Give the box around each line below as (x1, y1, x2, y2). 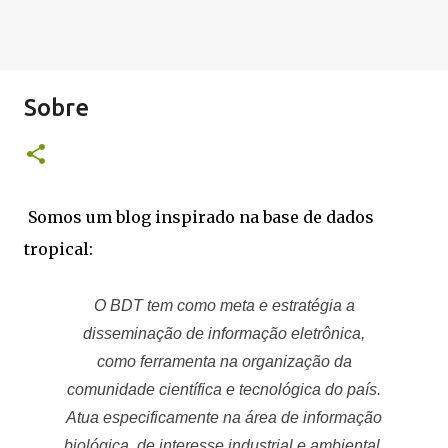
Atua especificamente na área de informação (66, 409, 382, 426)
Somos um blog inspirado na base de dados (24, 207, 374, 227)
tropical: (24, 239, 93, 259)
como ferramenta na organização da (96, 353, 352, 370)
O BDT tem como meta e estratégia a (93, 297, 355, 314)
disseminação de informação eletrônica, (83, 325, 365, 342)
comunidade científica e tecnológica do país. (67, 381, 381, 398)
